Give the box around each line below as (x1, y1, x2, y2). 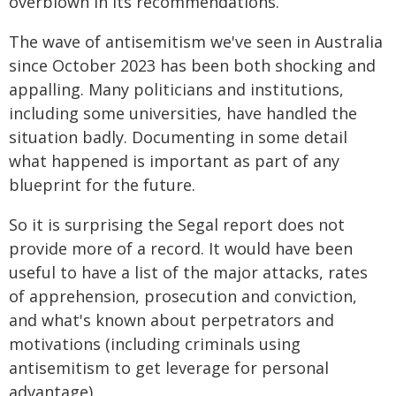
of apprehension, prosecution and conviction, (9, 285, 357, 307)
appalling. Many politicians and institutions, (9, 78, 344, 100)
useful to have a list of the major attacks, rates (9, 261, 368, 283)
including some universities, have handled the (9, 102, 357, 124)
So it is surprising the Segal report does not (9, 213, 345, 235)
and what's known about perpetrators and (9, 308, 334, 331)
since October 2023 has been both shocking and (9, 54, 376, 76)
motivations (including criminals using (9, 332, 301, 354)
